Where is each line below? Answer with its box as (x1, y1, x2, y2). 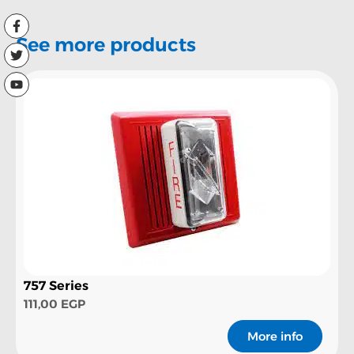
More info (247, 329, 303, 345)
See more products (16, 32, 196, 56)
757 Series (24, 277, 88, 293)
